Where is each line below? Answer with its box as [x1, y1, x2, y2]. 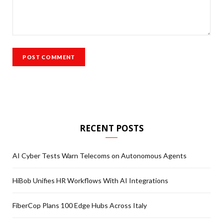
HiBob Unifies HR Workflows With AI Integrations [12, 176, 168, 185]
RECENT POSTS [79, 122, 144, 134]
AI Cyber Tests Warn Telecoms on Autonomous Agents [12, 151, 187, 160]
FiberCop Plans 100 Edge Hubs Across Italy [12, 201, 147, 210]
